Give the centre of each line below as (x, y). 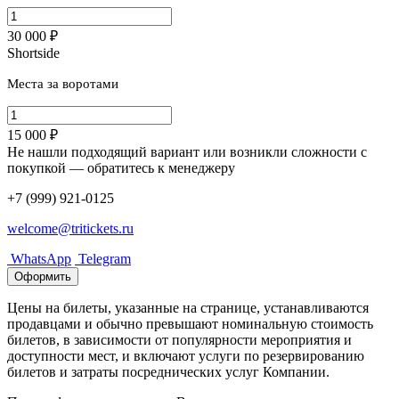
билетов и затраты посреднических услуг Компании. (168, 372)
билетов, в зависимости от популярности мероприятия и (179, 340)
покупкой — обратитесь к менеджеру (121, 168)
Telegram (103, 259)
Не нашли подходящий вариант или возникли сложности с (187, 152)
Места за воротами (63, 84)
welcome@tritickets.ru (70, 229)
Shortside (33, 53)
